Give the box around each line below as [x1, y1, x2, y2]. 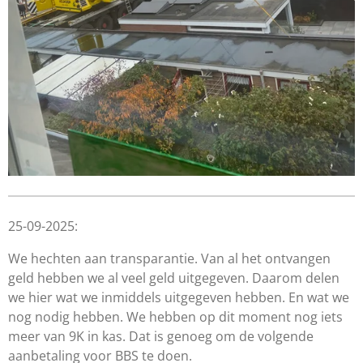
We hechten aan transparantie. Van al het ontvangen [8, 250, 331, 268]
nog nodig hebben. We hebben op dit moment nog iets [8, 308, 343, 327]
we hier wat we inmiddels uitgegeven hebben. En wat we [8, 288, 349, 307]
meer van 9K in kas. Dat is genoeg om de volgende [8, 327, 314, 346]
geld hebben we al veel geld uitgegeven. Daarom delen [8, 269, 340, 288]
